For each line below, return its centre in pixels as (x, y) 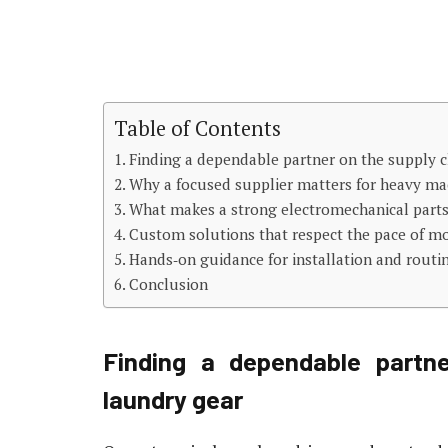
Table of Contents (197, 129)
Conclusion (169, 284)
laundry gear (173, 399)
